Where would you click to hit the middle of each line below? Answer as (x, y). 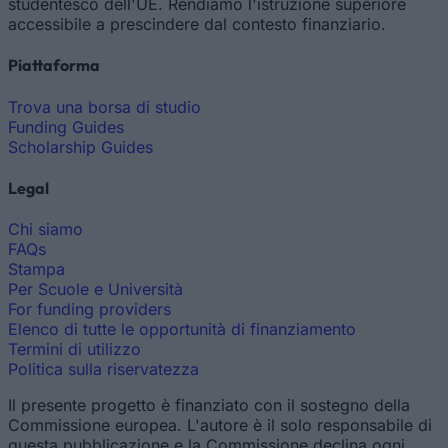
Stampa (36, 269)
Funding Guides (66, 126)
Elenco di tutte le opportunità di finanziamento (182, 329)
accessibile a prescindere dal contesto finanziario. (197, 24)
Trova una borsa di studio (104, 106)
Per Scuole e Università (95, 289)
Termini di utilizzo (74, 349)
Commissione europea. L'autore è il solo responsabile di (220, 425)
